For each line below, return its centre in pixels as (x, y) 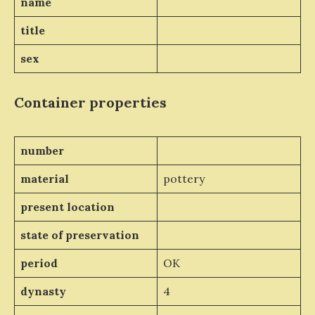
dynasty (43, 291)
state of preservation (79, 234)
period (39, 263)
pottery (184, 178)
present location (67, 206)
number (42, 150)
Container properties (90, 102)
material (44, 178)
